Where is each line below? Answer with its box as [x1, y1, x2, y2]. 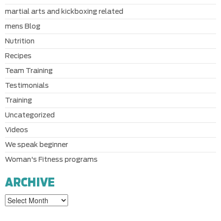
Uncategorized [5, 111, 55, 119]
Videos [5, 126, 28, 134]
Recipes [5, 52, 32, 60]
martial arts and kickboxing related [5, 8, 123, 15]
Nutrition [5, 37, 35, 45]
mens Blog [5, 23, 40, 30]
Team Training [5, 67, 53, 74]
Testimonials [5, 82, 49, 89]
